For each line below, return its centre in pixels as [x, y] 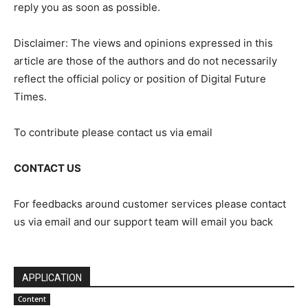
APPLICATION [52, 278]
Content [32, 299]
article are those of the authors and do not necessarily [145, 61]
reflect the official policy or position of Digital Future [140, 79]
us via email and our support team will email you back [143, 222]
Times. [30, 97]
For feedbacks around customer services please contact [150, 204]
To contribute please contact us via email [113, 132]
